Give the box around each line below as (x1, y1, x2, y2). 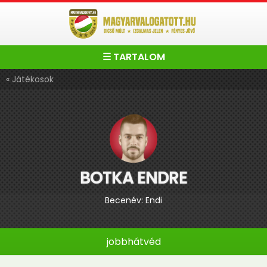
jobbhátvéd (106, 235, 161, 249)
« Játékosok (6, 73, 54, 85)
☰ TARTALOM (102, 50, 165, 64)
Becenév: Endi (105, 194, 162, 206)
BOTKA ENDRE (80, 166, 187, 190)
